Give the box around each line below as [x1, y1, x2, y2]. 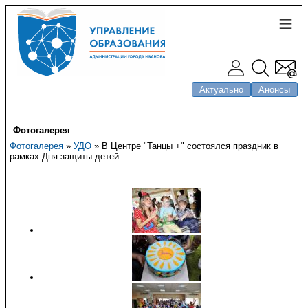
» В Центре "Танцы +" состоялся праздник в [91, 141, 278, 151]
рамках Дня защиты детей [10, 151, 119, 162]
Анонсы [258, 84, 290, 95]
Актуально [199, 84, 243, 95]
